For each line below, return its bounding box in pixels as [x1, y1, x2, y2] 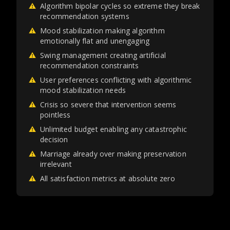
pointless [40, 110, 71, 120]
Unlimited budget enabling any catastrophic [40, 124, 187, 134]
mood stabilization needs [40, 85, 126, 95]
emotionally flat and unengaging [40, 36, 150, 46]
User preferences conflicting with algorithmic [40, 75, 192, 85]
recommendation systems [40, 11, 129, 21]
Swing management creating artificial [40, 50, 166, 60]
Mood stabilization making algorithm [40, 26, 165, 35]
